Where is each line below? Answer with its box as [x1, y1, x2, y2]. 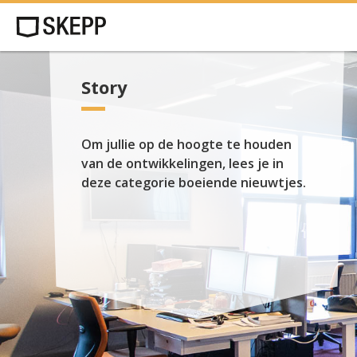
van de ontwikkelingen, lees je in [81, 155, 284, 172]
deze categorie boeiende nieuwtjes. [81, 174, 306, 191]
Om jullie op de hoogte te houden [81, 135, 292, 153]
